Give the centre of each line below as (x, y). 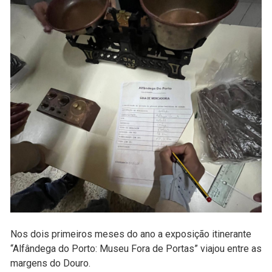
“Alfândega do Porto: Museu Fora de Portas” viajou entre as (136, 248)
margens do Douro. (50, 263)
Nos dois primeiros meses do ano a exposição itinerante (131, 234)
